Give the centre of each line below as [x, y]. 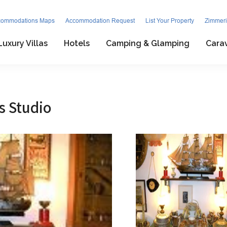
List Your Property [170, 21]
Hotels [77, 43]
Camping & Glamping [147, 43]
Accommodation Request [100, 21]
